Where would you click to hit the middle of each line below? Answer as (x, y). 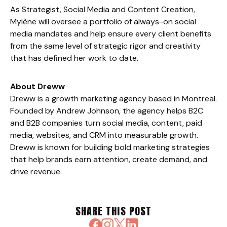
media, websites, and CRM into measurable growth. (104, 135)
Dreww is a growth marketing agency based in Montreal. (113, 99)
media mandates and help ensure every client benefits (111, 34)
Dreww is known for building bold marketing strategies (110, 147)
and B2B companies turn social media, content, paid (106, 123)
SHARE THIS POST (113, 211)
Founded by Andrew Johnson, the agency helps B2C (107, 111)
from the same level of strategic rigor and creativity (105, 46)
